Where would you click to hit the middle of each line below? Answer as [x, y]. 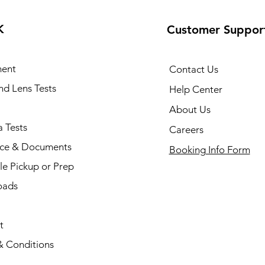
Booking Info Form [209, 150]
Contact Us [193, 70]
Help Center [195, 90]
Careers [186, 130]
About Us [190, 110]
